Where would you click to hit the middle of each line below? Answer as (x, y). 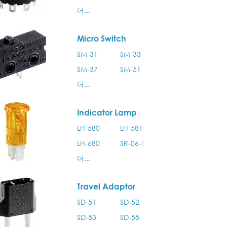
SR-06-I (131, 143)
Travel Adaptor (106, 186)
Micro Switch (102, 39)
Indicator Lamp (107, 112)
